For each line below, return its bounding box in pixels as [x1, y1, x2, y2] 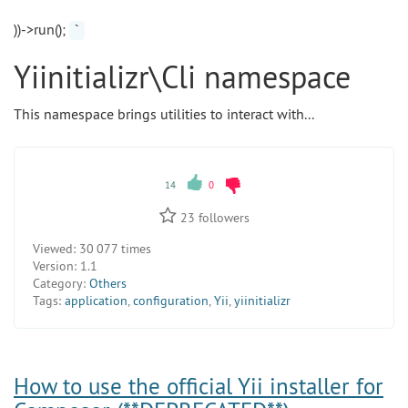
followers [194, 209, 250, 227]
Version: [33, 258, 76, 275]
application [65, 292, 127, 310]
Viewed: [33, 240, 76, 258]
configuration [133, 292, 209, 310]
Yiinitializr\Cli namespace [14, 57, 351, 97]
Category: [33, 275, 86, 292]
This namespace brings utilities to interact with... [14, 105, 314, 124]
